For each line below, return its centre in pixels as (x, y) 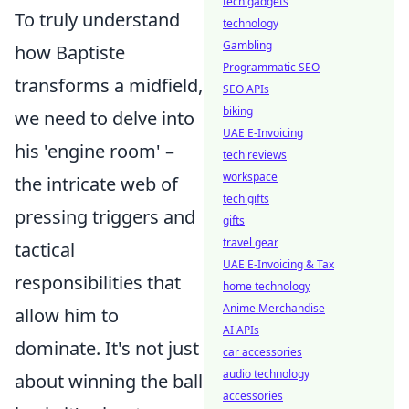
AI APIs (241, 330)
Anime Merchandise (274, 308)
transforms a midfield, (109, 85)
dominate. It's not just (107, 348)
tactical (45, 250)
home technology (267, 286)
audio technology (266, 374)
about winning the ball (109, 381)
